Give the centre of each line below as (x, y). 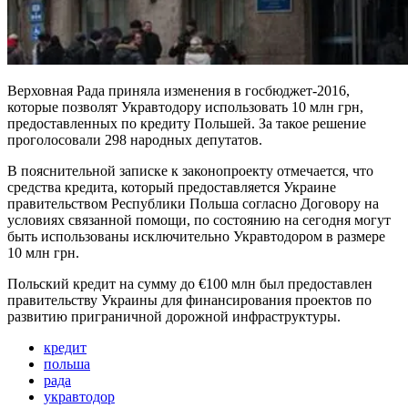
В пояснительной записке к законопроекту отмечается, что (190, 170)
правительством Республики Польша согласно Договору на (193, 203)
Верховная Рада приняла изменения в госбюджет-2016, (178, 90)
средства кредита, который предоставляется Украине (172, 187)
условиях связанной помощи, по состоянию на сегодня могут (199, 219)
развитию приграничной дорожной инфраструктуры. (174, 316)
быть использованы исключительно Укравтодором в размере (196, 236)
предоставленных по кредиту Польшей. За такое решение (187, 123)
